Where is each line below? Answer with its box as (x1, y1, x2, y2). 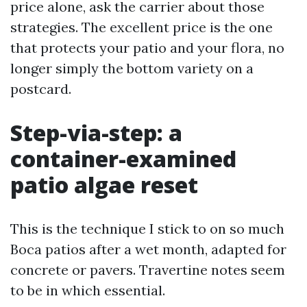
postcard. (10, 80, 71, 97)
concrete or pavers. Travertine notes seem (10, 261, 285, 278)
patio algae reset (10, 170, 198, 199)
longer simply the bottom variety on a (10, 60, 254, 77)
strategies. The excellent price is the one (10, 19, 273, 36)
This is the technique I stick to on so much (10, 220, 284, 237)
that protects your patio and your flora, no (10, 39, 284, 56)
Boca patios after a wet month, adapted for (10, 241, 286, 258)
